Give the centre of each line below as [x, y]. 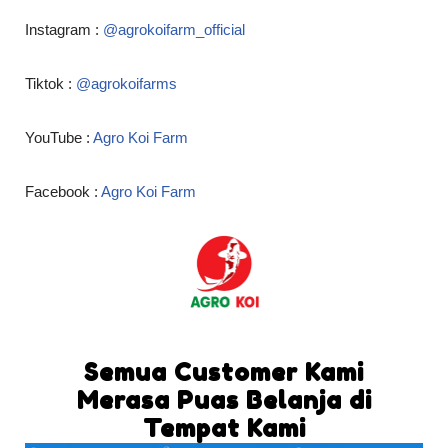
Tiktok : [48, 84]
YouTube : [57, 138]
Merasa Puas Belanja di [224, 401]
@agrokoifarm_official [172, 30]
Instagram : [62, 30]
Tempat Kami [224, 429]
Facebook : [61, 192]
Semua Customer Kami [224, 373]
